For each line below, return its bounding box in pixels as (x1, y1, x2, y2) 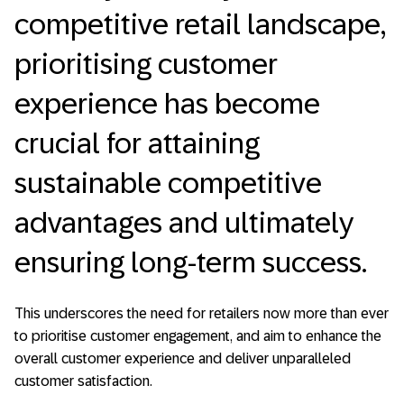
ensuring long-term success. (14, 246, 367, 280)
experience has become (14, 87, 320, 121)
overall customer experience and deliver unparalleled (14, 350, 351, 366)
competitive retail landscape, (14, 8, 386, 41)
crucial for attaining (14, 127, 260, 161)
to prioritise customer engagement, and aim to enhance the (14, 327, 381, 344)
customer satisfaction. (14, 372, 152, 389)
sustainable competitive (14, 167, 322, 200)
